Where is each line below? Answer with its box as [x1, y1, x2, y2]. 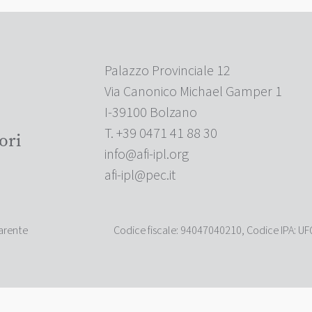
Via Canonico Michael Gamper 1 [104, 82, 282, 102]
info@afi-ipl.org [104, 145, 189, 165]
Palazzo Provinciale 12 [104, 61, 231, 81]
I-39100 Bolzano [104, 103, 197, 123]
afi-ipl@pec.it [104, 166, 175, 186]
